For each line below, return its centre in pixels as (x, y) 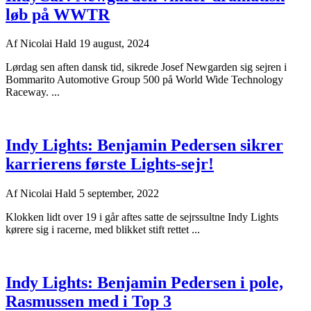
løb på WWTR (58, 14)
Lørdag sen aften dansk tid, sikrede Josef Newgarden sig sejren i (146, 67)
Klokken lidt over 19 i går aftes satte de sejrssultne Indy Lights (142, 217)
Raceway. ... (33, 92)
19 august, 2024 (114, 44)
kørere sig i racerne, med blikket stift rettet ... (103, 230)
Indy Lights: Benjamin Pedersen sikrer (144, 145)
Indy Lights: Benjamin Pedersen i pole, (144, 283)
